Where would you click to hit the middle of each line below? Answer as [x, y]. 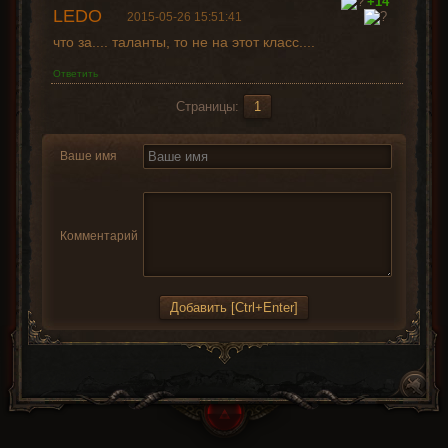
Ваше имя [88, 156]
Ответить [75, 73]
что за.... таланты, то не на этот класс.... [183, 42]
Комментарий [98, 236]
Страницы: [209, 106]
